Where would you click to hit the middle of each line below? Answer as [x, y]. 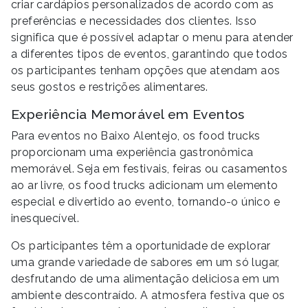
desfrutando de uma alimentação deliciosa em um [145, 278]
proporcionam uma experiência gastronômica [132, 152]
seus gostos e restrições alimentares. [110, 87]
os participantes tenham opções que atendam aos [146, 70]
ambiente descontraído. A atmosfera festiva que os [148, 295]
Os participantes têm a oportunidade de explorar [141, 245]
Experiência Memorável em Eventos [128, 114]
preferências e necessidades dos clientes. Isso [134, 21]
